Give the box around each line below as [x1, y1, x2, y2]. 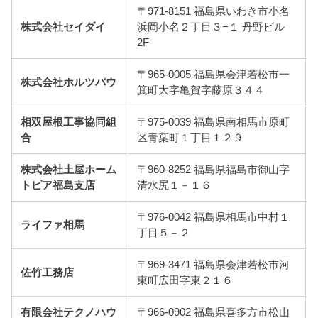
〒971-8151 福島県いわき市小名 [137, 6, 290, 18]
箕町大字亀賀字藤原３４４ [137, 84, 265, 97]
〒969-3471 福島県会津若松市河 [137, 259, 290, 271]
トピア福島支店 [21, 180, 96, 192]
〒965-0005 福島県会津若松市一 [137, 69, 290, 81]
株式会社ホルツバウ [21, 77, 117, 89]
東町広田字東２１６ [137, 275, 234, 287]
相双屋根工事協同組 [21, 116, 117, 128]
